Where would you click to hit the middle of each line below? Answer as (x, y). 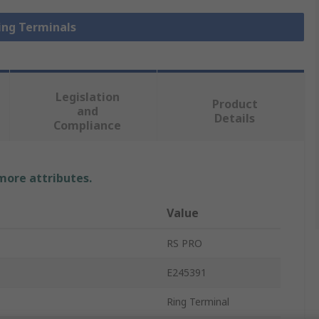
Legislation (87, 97)
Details (235, 119)
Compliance (88, 126)
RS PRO (184, 244)
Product (235, 104)
